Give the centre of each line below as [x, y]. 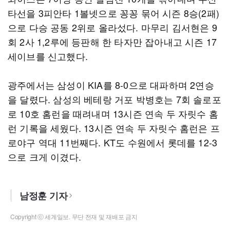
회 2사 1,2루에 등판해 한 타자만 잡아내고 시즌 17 [112, 42]
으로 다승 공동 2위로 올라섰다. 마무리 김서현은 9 [112, 27]
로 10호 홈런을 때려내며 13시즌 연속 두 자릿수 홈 [113, 113]
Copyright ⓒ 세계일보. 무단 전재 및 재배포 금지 [74, 216]
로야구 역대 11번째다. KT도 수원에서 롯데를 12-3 [113, 142]
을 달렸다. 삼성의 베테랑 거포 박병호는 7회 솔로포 [114, 99]
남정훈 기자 [44, 196]
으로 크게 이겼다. [44, 157]
